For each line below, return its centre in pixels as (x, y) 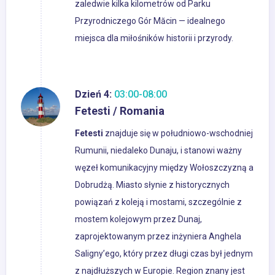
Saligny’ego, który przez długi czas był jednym (164, 254)
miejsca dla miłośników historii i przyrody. (154, 38)
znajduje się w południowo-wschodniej (179, 134)
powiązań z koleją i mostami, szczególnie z (158, 202)
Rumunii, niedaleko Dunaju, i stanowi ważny (158, 151)
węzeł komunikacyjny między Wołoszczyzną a (164, 168)
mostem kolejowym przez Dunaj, (138, 219)
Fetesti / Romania (120, 111)
